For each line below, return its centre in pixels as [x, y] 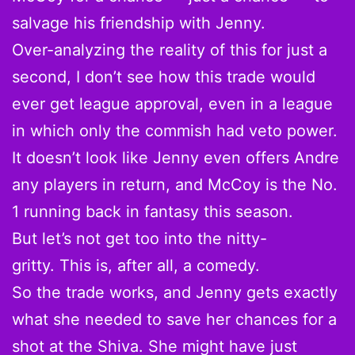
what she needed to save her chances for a [174, 320]
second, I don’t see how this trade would [164, 77]
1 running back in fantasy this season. [153, 212]
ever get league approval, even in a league [172, 104]
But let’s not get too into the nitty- [139, 239]
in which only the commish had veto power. [175, 131]
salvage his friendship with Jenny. [139, 23]
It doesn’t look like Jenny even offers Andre [176, 158]
